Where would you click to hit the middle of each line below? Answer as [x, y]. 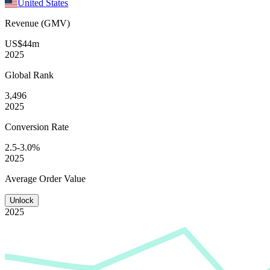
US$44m [22, 43]
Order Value [62, 178]
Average [22, 178]
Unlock [22, 200]
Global [19, 75]
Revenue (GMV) [37, 23]
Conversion [28, 127]
